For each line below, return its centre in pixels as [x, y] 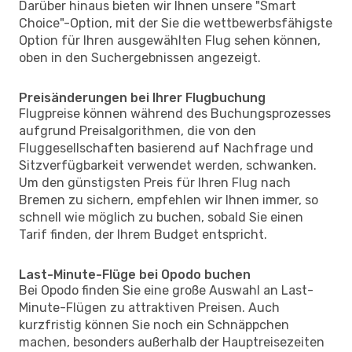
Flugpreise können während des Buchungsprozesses [175, 113]
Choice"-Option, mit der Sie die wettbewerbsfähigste [176, 23]
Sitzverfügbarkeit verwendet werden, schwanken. [168, 165]
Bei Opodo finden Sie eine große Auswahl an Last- [166, 290]
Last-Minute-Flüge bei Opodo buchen [135, 274]
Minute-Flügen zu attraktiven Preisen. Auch [149, 307]
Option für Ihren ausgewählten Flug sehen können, [170, 40]
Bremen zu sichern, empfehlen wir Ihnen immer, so [169, 200]
